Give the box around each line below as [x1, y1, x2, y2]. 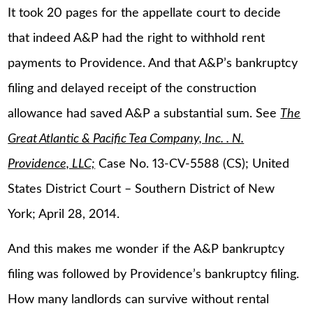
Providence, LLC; [8, 158, 96, 171]
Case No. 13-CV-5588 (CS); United [95, 158, 290, 171]
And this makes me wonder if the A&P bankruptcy [8, 242, 285, 256]
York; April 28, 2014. [8, 208, 120, 221]
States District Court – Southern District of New [8, 183, 275, 196]
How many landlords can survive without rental [8, 293, 270, 306]
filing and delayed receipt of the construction [8, 82, 257, 96]
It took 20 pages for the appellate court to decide [8, 7, 282, 20]
